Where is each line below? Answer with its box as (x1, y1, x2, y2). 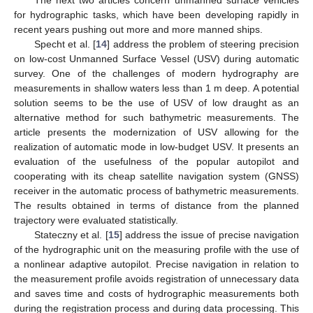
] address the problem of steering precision (107, 38, 300, 50)
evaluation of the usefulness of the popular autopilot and (14, 155, 299, 167)
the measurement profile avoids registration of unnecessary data (14, 272, 299, 284)
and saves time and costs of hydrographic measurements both (14, 287, 299, 299)
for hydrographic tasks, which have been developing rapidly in (14, 8, 299, 20)
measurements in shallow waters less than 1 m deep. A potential (14, 82, 299, 94)
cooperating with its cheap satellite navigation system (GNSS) (14, 170, 299, 182)
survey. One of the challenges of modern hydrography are (14, 67, 299, 79)
